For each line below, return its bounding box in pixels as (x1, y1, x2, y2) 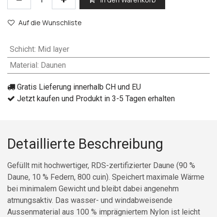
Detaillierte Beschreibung (7, 136, 163, 153)
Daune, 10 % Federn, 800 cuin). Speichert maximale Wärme (7, 172, 204, 182)
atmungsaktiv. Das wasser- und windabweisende (7, 196, 172, 205)
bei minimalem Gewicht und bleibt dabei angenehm (7, 184, 179, 194)
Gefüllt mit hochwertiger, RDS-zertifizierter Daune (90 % (7, 161, 195, 170)
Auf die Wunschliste (18, 18, 82, 28)
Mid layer (37, 45, 69, 54)
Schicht (9, 45, 34, 54)
